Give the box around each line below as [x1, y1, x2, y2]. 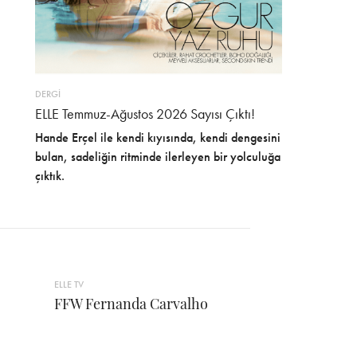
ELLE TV [53, 277, 84, 291]
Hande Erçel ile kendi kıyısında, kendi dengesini [35, 128, 280, 146]
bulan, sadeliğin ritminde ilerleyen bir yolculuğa [35, 147, 280, 165]
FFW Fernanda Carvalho [53, 293, 208, 313]
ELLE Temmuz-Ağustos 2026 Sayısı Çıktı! [35, 104, 255, 123]
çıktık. [35, 167, 65, 184]
